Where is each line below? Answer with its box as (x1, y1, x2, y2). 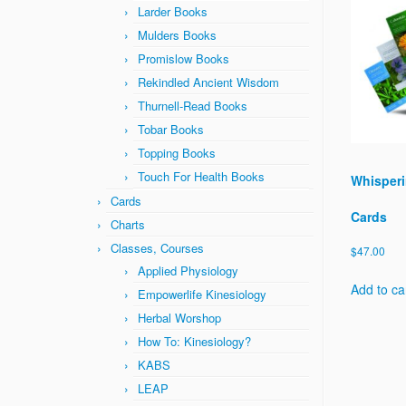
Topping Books (138, 144, 216, 161)
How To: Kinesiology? (138, 333, 251, 350)
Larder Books (138, 3, 208, 20)
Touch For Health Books (138, 168, 265, 185)
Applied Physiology (138, 262, 238, 279)
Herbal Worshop (138, 309, 221, 326)
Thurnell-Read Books (138, 97, 247, 114)
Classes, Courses (111, 239, 204, 256)
